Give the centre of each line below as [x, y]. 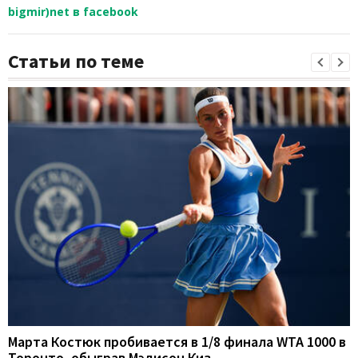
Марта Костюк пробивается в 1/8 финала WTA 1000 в [177, 342]
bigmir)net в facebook [73, 11]
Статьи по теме [76, 61]
